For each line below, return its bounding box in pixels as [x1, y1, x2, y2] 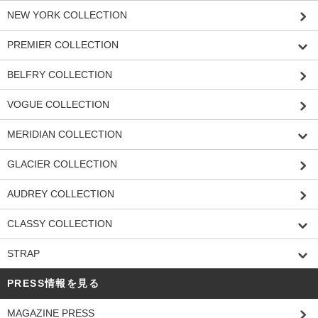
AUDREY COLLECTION [7, 187, 114, 199]
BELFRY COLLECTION [7, 68, 112, 80]
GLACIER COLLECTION [7, 158, 117, 170]
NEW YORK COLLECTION [7, 9, 127, 21]
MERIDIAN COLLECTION [7, 128, 122, 140]
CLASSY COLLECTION [7, 217, 112, 229]
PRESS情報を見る [7, 277, 99, 289]
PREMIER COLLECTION [7, 38, 119, 50]
